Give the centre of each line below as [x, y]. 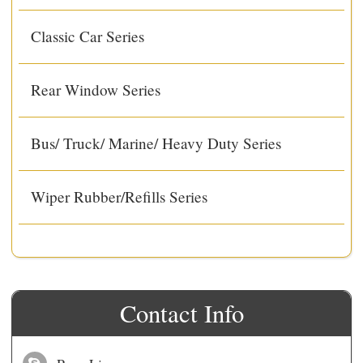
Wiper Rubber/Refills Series [120, 197]
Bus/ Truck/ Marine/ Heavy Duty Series [156, 143]
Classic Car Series [88, 36]
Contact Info [181, 314]
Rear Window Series [96, 90]
